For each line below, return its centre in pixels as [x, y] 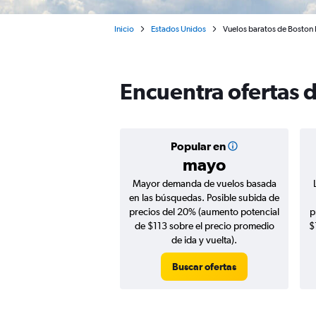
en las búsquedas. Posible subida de [204, 197]
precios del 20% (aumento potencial [204, 212]
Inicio [124, 29]
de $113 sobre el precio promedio [204, 226]
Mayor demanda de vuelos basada [204, 183]
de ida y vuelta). [204, 240]
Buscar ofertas [204, 267]
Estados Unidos [178, 29]
